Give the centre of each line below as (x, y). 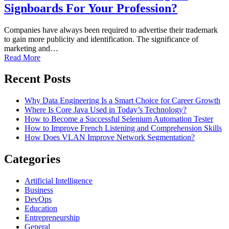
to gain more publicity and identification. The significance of (101, 39)
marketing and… (31, 48)
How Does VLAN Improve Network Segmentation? (110, 138)
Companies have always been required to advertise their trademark (111, 30)
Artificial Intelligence (59, 181)
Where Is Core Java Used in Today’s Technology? (106, 110)
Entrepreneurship (52, 218)
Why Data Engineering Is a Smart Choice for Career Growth (122, 101)
